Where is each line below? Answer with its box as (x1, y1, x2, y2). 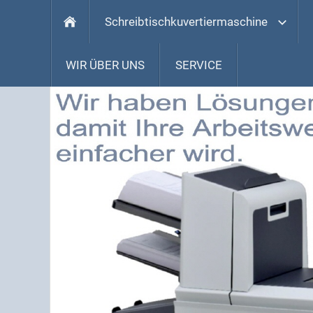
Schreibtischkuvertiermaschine (105, 15, 268, 29)
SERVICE (175, 58, 222, 72)
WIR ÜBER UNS (66, 58, 145, 72)
